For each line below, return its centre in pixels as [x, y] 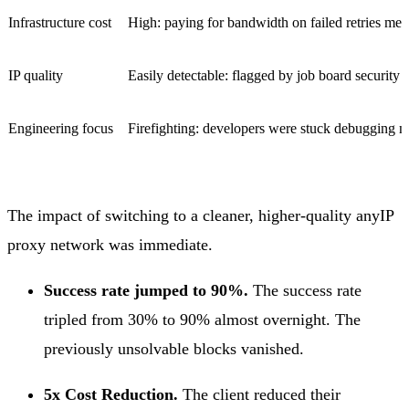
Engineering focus [61, 129]
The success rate [305, 291]
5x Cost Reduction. [111, 395]
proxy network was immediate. [110, 245]
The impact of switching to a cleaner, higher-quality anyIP [200, 216]
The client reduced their [259, 395]
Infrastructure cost [60, 23]
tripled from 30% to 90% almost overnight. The [202, 320]
